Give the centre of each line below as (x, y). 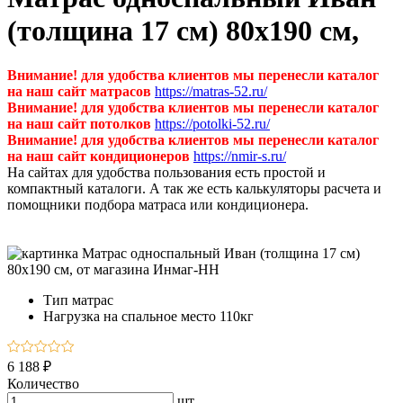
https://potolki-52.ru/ (212, 123)
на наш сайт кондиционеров (99, 156)
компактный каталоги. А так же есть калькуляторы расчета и (194, 188)
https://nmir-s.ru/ (240, 156)
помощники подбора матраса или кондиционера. (158, 204)
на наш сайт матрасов (79, 91)
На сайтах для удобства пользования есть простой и (166, 172)
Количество (43, 383)
